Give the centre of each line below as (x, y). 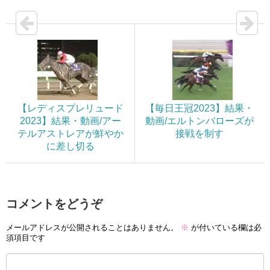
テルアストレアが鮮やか (70, 134)
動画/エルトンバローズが (199, 121)
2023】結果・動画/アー (70, 121)
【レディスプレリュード (70, 108)
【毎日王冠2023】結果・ (199, 108)
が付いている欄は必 (225, 228)
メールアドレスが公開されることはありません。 (92, 228)
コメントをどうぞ (54, 204)
